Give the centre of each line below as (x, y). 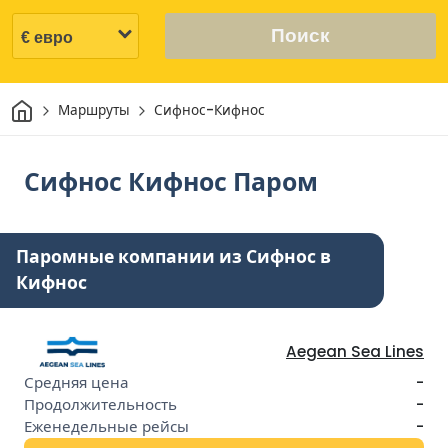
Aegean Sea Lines (355, 351)
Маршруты (93, 111)
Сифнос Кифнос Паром (171, 182)
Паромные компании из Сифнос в (173, 256)
